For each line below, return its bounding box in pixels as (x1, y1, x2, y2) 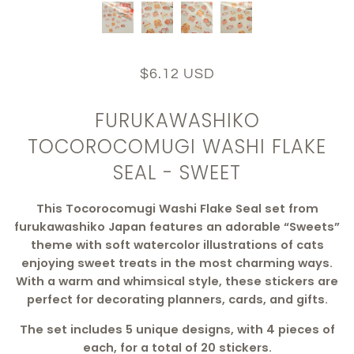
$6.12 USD (139, 66, 215, 81)
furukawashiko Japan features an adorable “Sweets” (14, 219, 340, 235)
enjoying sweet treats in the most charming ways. (21, 255, 333, 272)
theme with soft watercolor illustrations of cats (30, 237, 324, 254)
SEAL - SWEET (113, 159, 241, 186)
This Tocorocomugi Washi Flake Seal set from (36, 201, 318, 217)
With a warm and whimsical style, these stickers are (16, 273, 338, 290)
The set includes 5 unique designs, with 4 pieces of (19, 322, 335, 338)
